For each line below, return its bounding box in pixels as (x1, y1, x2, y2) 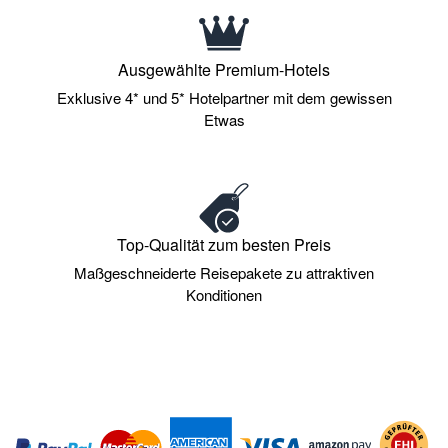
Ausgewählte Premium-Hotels (118, 57, 330, 81)
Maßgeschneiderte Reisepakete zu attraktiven (74, 261, 374, 283)
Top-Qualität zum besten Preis (117, 232, 331, 256)
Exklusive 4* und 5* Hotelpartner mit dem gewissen (56, 86, 392, 108)
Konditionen (186, 283, 262, 305)
